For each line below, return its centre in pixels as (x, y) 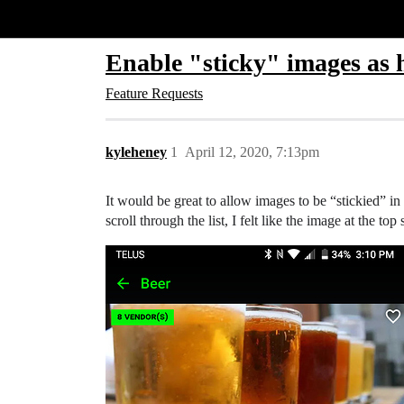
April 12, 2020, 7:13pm (252, 152)
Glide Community (60, 18)
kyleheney (136, 152)
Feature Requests (154, 93)
